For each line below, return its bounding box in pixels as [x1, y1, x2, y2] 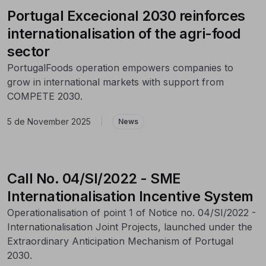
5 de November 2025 [7, 116, 91, 127]
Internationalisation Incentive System [7, 187, 254, 205]
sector [7, 42, 49, 60]
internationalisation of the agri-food [7, 24, 241, 42]
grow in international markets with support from [7, 75, 224, 88]
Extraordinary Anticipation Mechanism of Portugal [7, 235, 233, 247]
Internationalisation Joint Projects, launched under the [7, 220, 252, 233]
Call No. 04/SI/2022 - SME [7, 169, 180, 187]
